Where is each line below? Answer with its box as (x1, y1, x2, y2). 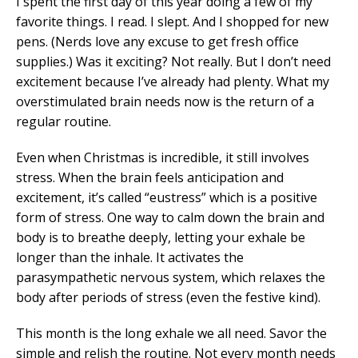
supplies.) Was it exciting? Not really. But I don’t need (16, 52, 331, 70)
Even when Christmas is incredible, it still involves (16, 148, 309, 166)
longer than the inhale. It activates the (16, 248, 244, 266)
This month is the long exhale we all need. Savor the (16, 324, 327, 342)
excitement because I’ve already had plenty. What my (16, 72, 329, 90)
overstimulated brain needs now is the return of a (16, 92, 314, 110)
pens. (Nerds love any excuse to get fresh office (16, 32, 299, 50)
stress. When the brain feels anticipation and (16, 168, 284, 186)
